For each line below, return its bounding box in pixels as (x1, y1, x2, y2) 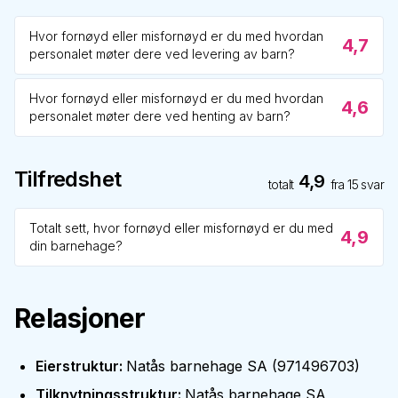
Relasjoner (14, 302, 146, 334)
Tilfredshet (14, 166, 122, 192)
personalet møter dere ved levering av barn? (29, 46, 295, 61)
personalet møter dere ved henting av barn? (29, 108, 291, 123)
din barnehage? (29, 238, 123, 253)
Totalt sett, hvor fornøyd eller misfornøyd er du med (29, 220, 333, 235)
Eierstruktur (36, 357, 119, 375)
